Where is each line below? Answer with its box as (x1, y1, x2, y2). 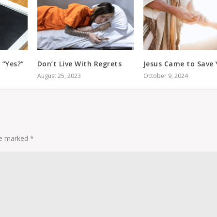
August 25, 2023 (37, 71, 81, 80)
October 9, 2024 (143, 71, 188, 80)
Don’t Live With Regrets (37, 59, 122, 68)
